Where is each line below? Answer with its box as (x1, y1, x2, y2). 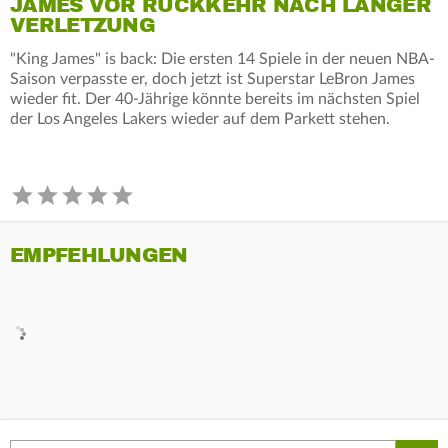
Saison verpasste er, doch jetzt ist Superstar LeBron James (10, 70, 415, 87)
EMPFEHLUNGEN (10, 242, 188, 268)
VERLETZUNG (10, 12, 156, 38)
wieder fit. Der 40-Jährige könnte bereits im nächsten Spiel (10, 90, 420, 107)
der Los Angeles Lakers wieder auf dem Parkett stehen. (10, 110, 390, 127)
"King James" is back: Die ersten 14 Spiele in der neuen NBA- (10, 50, 435, 67)
